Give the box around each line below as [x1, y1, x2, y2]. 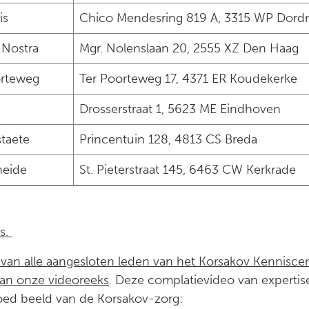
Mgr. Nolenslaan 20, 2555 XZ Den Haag [79, 41, 299, 56]
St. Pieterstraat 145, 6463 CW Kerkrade [79, 162, 296, 177]
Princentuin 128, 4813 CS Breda [79, 132, 257, 147]
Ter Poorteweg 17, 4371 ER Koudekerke [79, 71, 297, 86]
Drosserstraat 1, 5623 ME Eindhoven [79, 101, 281, 117]
